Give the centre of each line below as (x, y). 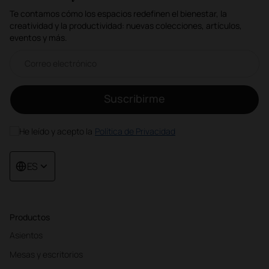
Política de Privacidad (135, 131)
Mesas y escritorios (46, 254)
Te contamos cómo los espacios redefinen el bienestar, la (118, 13)
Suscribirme (134, 99)
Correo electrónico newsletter (56, 54)
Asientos (26, 235)
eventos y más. (38, 37)
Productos (30, 217)
